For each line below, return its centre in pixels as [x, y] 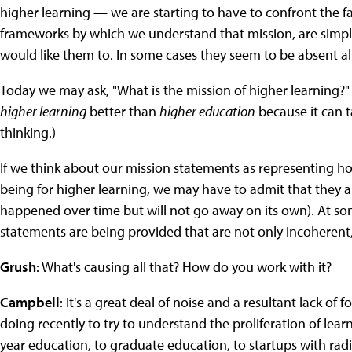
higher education [207, 111]
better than [123, 111]
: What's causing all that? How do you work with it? [184, 266]
